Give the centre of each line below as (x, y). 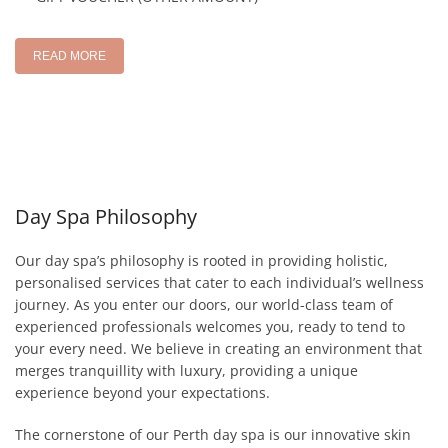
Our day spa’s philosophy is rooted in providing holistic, (201, 260)
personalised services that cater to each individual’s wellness (219, 282)
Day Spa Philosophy (106, 216)
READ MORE (69, 55)
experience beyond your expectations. (142, 392)
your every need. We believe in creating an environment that (218, 348)
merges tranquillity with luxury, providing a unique (186, 370)
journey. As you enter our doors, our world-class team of (204, 304)
